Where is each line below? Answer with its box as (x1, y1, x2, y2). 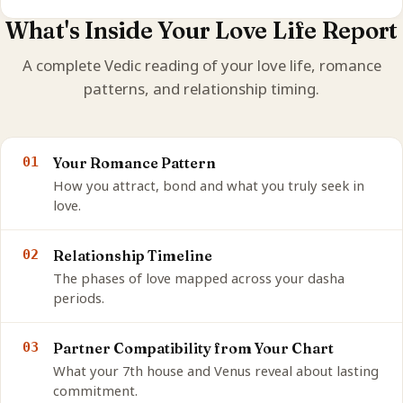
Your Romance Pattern (53, 154, 216, 173)
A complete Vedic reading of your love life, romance (22, 55, 381, 76)
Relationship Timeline (53, 246, 212, 265)
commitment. (53, 381, 138, 400)
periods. (53, 289, 104, 308)
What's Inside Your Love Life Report (4, 16, 399, 46)
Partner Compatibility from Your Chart (53, 339, 334, 358)
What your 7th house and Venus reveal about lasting (53, 362, 379, 381)
